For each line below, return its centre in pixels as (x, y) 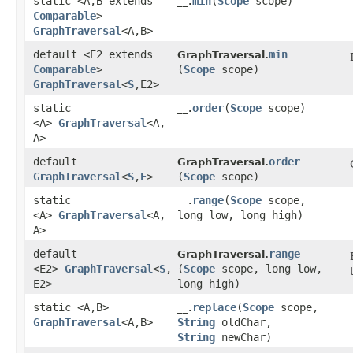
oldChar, (243, 323)
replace (214, 308)
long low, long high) (240, 216)
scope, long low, (269, 269)
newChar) (243, 338)
